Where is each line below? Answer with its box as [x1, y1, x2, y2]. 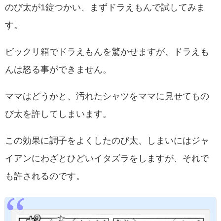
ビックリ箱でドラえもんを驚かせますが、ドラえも [5, 47, 209, 57]
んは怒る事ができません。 [5, 65, 111, 74]
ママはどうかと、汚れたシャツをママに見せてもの [5, 92, 209, 101]
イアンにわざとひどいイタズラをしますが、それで [5, 154, 209, 163]
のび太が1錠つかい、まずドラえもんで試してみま [5, 3, 205, 12]
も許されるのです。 [5, 172, 85, 181]
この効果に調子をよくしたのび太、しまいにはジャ [5, 136, 209, 146]
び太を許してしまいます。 [5, 110, 111, 119]
